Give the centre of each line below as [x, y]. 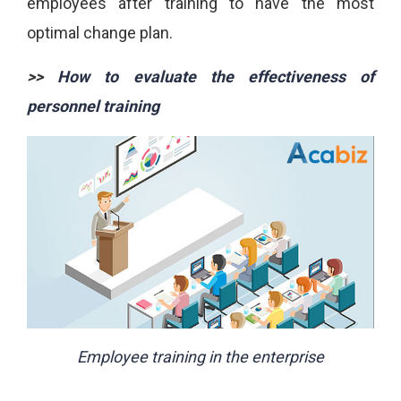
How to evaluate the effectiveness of [216, 76]
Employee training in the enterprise [200, 357]
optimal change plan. [100, 32]
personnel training [93, 106]
